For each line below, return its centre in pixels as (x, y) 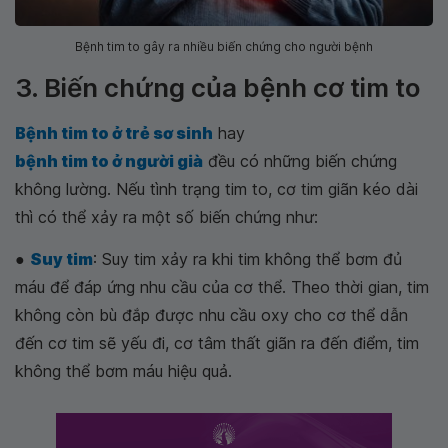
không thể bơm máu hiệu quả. (123, 370)
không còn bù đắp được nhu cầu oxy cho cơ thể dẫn (211, 314)
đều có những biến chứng (300, 160)
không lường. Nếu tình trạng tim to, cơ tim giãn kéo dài (216, 188)
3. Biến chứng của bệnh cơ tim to (218, 87)
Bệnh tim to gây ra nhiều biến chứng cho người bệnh (224, 46)
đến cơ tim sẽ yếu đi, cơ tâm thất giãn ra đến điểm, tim (217, 342)
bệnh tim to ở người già (109, 160)
